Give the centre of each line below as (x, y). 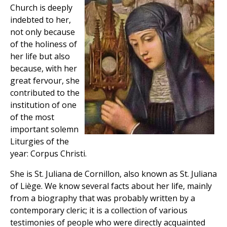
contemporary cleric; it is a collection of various (99, 211)
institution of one (43, 105)
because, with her (44, 69)
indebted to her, (41, 20)
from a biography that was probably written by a (103, 198)
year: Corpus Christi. (48, 154)
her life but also (40, 56)
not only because (43, 32)
